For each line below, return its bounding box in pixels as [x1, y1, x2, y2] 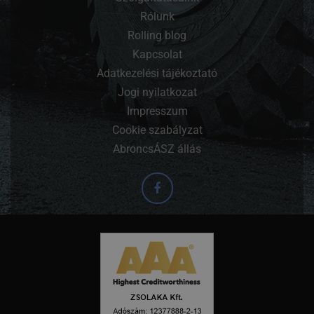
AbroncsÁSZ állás [113, 142, 201, 156]
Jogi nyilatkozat [117, 86, 197, 100]
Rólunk [139, 10, 175, 24]
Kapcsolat [132, 48, 182, 62]
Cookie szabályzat [111, 123, 203, 137]
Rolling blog [128, 29, 186, 43]
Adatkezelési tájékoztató [97, 67, 217, 81]
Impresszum [126, 104, 188, 118]
